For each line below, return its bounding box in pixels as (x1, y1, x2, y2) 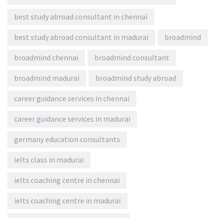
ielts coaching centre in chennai (14, 176, 120, 185)
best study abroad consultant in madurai (14, 33, 148, 42)
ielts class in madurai (14, 155, 84, 165)
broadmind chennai (14, 53, 78, 63)
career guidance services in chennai (14, 94, 129, 104)
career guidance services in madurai (14, 114, 130, 124)
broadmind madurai (14, 73, 79, 83)
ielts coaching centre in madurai (14, 196, 121, 206)
